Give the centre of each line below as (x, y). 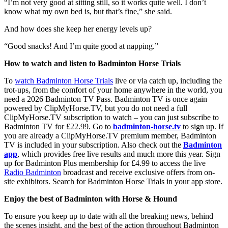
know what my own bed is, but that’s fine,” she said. (88, 11)
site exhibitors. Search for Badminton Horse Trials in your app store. (113, 181)
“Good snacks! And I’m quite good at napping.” (81, 46)
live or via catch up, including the (167, 80)
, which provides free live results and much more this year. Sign (119, 154)
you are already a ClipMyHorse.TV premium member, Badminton (110, 135)
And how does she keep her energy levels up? (78, 28)
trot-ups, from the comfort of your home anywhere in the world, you (113, 90)
